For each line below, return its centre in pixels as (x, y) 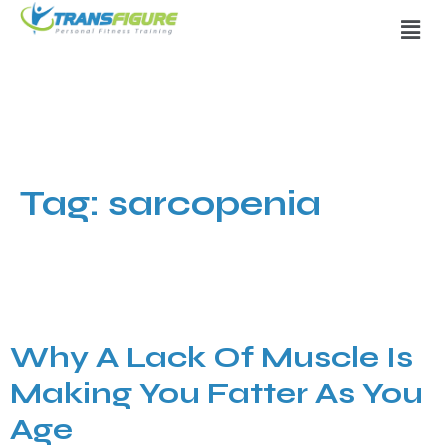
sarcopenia (214, 204)
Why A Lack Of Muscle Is (211, 357)
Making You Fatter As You (216, 393)
